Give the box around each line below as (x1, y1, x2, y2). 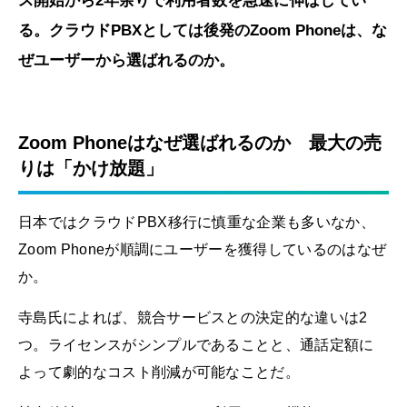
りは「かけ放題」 (18, 158, 164, 179)
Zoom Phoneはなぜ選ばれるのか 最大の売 (18, 133, 382, 154)
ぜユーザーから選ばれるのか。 (18, 52, 234, 70)
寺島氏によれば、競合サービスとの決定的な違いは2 (18, 309, 368, 325)
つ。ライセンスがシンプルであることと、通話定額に (18, 336, 374, 352)
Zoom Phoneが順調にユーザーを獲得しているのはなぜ (18, 241, 387, 257)
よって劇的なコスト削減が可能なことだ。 (18, 363, 301, 380)
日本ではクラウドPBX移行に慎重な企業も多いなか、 (18, 213, 375, 230)
